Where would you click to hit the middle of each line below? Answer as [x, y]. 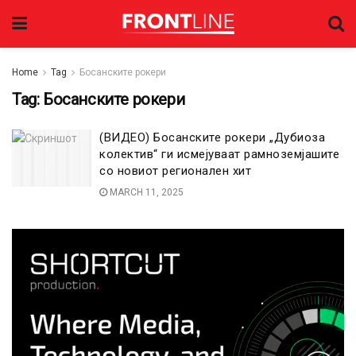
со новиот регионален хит [175, 171]
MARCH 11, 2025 [145, 192]
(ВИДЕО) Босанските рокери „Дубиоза [212, 137]
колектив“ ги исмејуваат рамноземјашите [219, 154]
